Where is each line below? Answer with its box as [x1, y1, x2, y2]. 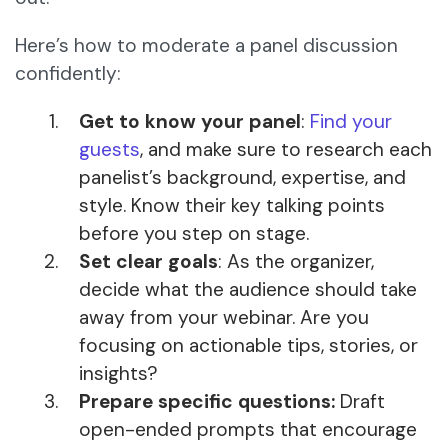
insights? [79, 361, 158, 387]
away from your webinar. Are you [79, 305, 369, 331]
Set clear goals [79, 249, 218, 275]
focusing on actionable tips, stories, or [79, 333, 418, 359]
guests [79, 137, 140, 163]
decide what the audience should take [79, 277, 417, 303]
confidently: [15, 61, 121, 87]
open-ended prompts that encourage [79, 417, 417, 443]
